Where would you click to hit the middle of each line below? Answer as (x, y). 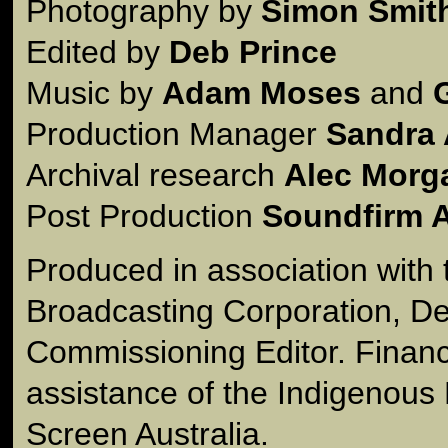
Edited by (97, 51)
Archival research (155, 174)
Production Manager (176, 133)
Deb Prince (253, 51)
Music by (94, 92)
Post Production (144, 215)
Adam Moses (261, 92)
